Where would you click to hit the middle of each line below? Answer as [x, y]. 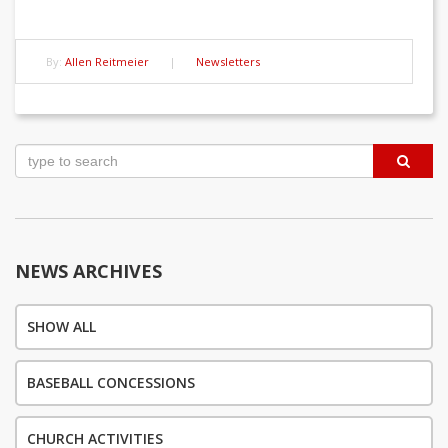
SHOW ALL [61, 326]
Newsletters [228, 61]
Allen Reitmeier [107, 61]
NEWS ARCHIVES [88, 271]
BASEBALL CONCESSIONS [111, 382]
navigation [98, 195]
